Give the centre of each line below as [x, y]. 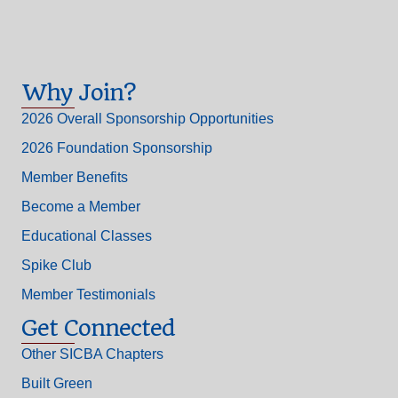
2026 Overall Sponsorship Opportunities [147, 119]
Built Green [57, 384]
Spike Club [56, 266]
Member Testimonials [88, 295]
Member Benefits [75, 178]
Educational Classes [87, 236]
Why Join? [78, 93]
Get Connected [98, 328]
